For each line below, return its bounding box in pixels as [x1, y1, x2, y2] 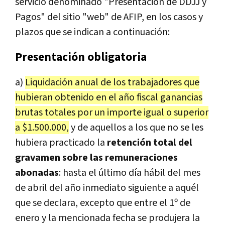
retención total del [107, 136, 192, 150]
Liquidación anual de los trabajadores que [25, 76, 199, 89]
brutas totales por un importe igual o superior [15, 106, 208, 120]
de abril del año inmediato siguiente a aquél [15, 181, 199, 195]
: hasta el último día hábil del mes [59, 166, 200, 180]
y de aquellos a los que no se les [69, 121, 203, 135]
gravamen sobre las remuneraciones [15, 151, 178, 165]
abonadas [15, 166, 59, 180]
